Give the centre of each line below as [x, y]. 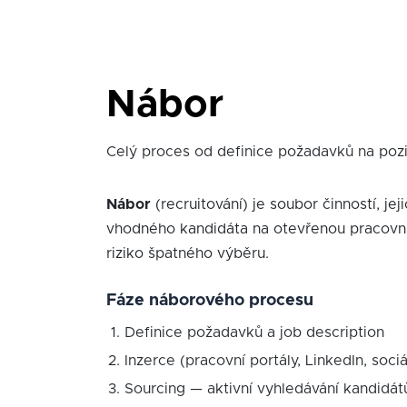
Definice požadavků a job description [254, 333]
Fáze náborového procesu [210, 301]
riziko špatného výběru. [188, 253]
